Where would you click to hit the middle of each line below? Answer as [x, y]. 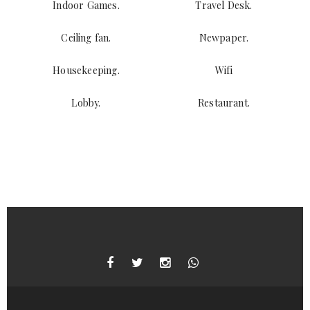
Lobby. [86, 103]
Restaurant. [224, 103]
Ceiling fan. [86, 38]
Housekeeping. [86, 70]
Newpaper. [224, 38]
